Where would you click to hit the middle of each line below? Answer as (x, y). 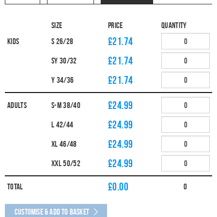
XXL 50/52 (66, 163)
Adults (17, 105)
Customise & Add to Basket (52, 212)
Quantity (174, 25)
